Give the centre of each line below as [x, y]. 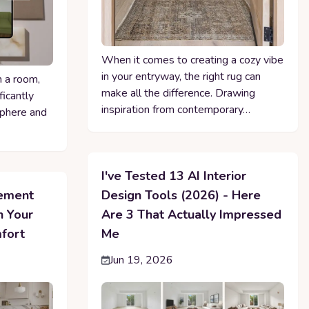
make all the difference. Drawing [178, 93]
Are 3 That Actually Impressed [191, 215]
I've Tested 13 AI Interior [173, 176]
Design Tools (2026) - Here [181, 196]
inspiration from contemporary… [176, 110]
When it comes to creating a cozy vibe [192, 60]
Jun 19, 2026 [141, 260]
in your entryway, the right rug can [181, 77]
